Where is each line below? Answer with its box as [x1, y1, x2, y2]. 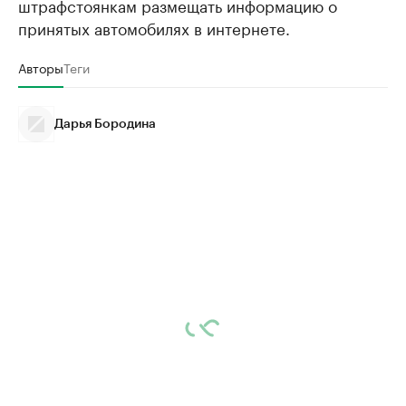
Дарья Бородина [54, 118, 156, 130]
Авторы [18, 57, 63, 77]
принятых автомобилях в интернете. [18, 15, 290, 39]
